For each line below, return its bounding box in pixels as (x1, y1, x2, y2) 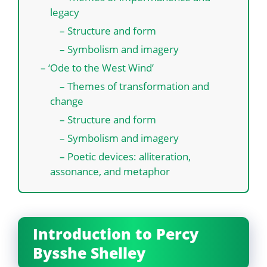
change (50, 94, 86, 108)
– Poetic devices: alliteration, (50, 150, 191, 164)
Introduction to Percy (33, 223, 198, 244)
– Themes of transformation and (50, 79, 209, 94)
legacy (50, 5, 82, 20)
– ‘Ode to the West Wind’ (41, 61, 156, 75)
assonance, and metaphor (50, 164, 172, 179)
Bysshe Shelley (33, 243, 150, 263)
